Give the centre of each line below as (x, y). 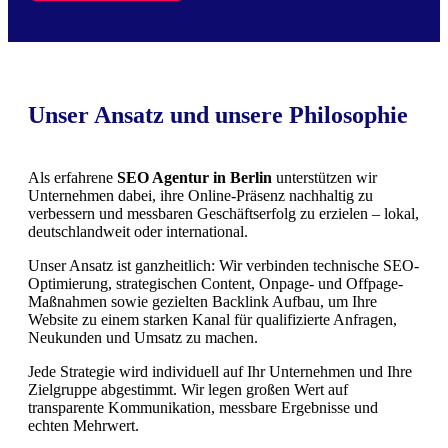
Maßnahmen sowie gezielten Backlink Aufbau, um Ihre (202, 301)
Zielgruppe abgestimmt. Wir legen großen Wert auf (188, 389)
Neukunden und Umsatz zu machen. (143, 337)
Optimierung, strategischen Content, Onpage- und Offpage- (215, 283)
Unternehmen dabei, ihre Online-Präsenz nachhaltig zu (200, 195)
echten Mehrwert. (83, 425)
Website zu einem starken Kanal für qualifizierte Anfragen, (212, 319)
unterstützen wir (324, 177)
